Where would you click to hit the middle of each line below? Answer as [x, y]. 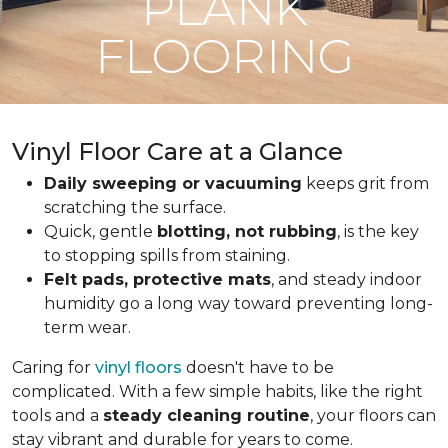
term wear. [87, 327]
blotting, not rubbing [247, 231]
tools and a [57, 415]
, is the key [378, 231]
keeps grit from [365, 183]
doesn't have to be [258, 367]
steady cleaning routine [206, 415]
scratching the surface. [135, 207]
